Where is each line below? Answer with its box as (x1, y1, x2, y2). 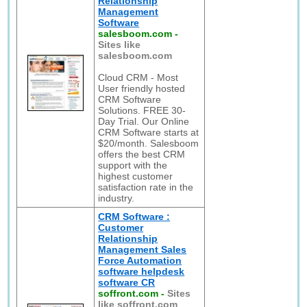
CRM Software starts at (98, 127, 199, 138)
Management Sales (98, 244, 187, 255)
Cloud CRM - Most (98, 72, 179, 83)
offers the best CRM (98, 149, 186, 160)
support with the (98, 160, 168, 171)
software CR (98, 277, 156, 288)
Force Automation (98, 255, 182, 266)
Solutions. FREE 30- (98, 105, 186, 116)
